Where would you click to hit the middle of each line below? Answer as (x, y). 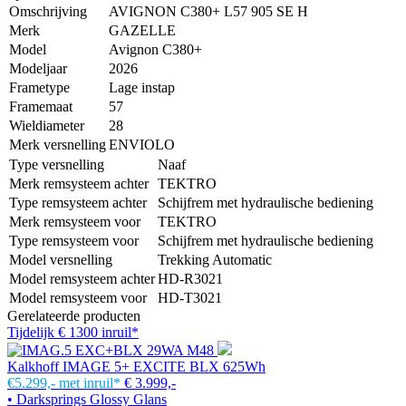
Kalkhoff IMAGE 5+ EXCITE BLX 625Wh (136, 366)
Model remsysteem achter (82, 278)
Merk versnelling (58, 144)
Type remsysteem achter (78, 202)
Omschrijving (48, 11)
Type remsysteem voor (74, 240)
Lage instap (142, 87)
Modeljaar (38, 68)
